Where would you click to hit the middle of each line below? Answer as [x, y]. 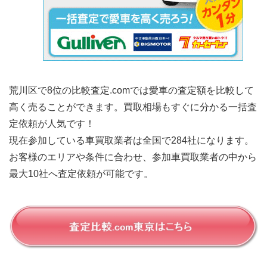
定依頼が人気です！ [52, 123]
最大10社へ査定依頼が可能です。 [86, 173]
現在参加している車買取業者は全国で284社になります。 [131, 140]
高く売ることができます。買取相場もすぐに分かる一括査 [133, 107]
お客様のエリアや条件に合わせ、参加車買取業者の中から [133, 157]
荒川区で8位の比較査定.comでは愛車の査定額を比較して [131, 90]
